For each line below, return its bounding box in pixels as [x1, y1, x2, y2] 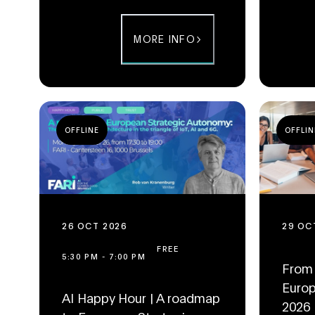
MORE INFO [134, 32, 195, 46]
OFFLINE [65, 124, 99, 135]
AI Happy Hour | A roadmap [62, 288, 220, 307]
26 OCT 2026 [62, 219, 127, 231]
